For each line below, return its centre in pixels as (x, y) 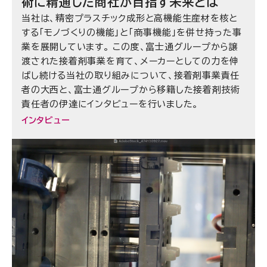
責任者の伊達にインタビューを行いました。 (110, 104)
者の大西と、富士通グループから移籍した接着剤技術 (131, 90)
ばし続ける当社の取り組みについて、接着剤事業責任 (131, 76)
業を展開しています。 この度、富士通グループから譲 (130, 47)
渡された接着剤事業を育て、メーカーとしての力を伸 (130, 61)
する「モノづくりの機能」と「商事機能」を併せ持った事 (132, 33)
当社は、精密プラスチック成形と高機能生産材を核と (130, 18)
